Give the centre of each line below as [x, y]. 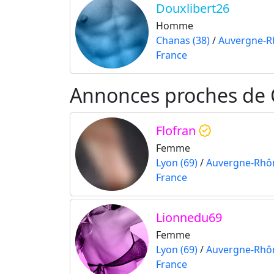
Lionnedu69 [189, 218]
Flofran [177, 131]
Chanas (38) [183, 41]
